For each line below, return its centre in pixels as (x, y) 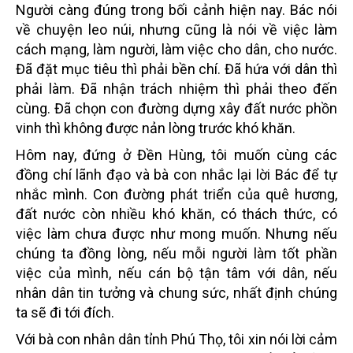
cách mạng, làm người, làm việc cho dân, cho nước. (176, 49)
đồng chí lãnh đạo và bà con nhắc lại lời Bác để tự (176, 174)
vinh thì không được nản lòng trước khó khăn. (156, 128)
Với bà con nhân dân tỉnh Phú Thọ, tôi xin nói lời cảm (176, 339)
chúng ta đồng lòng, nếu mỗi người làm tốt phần (176, 253)
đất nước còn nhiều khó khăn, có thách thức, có (176, 214)
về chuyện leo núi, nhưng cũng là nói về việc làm (176, 29)
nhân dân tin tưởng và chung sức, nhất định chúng (176, 292)
